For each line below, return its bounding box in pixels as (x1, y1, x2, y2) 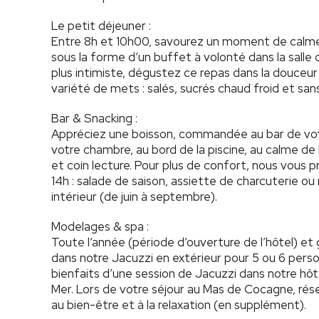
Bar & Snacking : (51, 110, 137, 126)
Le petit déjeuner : (51, 17, 151, 33)
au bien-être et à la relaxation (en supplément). (51, 296, 306, 313)
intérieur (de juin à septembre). (51, 188, 217, 204)
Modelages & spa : (51, 218, 149, 234)
